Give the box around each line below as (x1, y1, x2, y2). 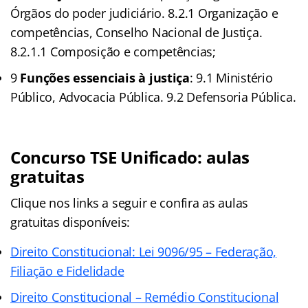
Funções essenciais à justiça (20, 69, 190, 86)
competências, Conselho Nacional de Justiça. (10, 23, 263, 41)
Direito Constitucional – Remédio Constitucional (10, 288, 279, 305)
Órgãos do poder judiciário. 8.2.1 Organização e (10, 4, 278, 21)
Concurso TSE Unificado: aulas (10, 145, 250, 168)
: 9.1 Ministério (189, 69, 273, 86)
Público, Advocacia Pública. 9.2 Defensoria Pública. (10, 88, 296, 105)
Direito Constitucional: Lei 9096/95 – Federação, (10, 243, 277, 260)
